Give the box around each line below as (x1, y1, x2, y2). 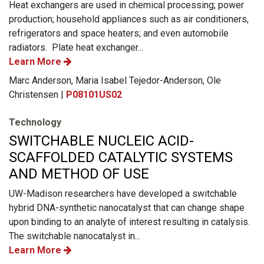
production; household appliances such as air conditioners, (9, 13, 249, 25)
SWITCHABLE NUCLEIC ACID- (9, 132, 194, 149)
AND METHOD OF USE (9, 165, 149, 182)
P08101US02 (66, 88, 122, 100)
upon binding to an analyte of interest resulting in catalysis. (9, 216, 250, 227)
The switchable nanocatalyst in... (9, 230, 140, 242)
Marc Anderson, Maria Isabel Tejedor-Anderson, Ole (9, 74, 221, 86)
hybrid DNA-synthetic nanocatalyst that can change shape (9, 202, 245, 213)
